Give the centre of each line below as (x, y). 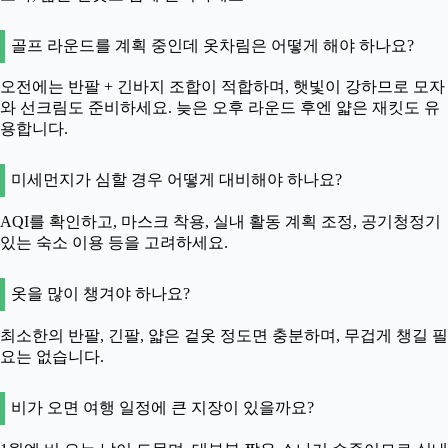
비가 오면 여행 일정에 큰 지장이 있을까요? (162, 407)
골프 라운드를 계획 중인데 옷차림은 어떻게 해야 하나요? (212, 45)
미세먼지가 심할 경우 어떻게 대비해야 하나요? (176, 180)
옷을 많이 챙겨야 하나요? (100, 294)
